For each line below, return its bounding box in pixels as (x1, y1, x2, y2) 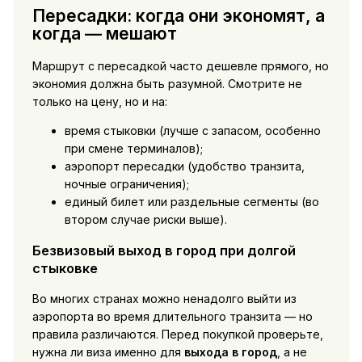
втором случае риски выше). (64, 212, 227, 226)
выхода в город (183, 345, 277, 360)
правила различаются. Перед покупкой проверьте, (32, 327, 323, 342)
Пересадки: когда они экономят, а (32, 6, 325, 27)
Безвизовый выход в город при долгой (32, 242, 296, 259)
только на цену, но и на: (32, 94, 167, 108)
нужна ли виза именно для (32, 345, 184, 360)
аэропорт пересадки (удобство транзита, (64, 158, 305, 173)
